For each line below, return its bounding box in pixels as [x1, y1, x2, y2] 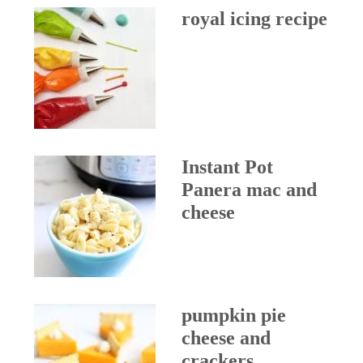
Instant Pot [181, 156, 273, 177]
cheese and [181, 327, 271, 348]
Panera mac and [181, 178, 317, 200]
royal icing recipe [181, 7, 327, 29]
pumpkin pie [181, 304, 286, 326]
